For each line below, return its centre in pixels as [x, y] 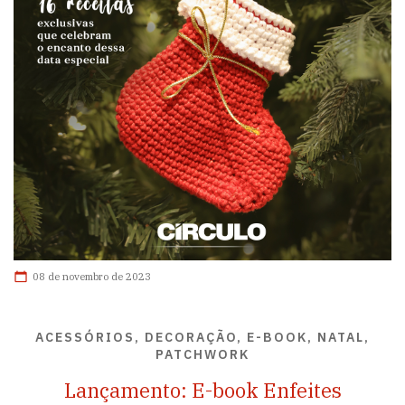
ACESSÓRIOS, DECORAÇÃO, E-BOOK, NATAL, [202, 337]
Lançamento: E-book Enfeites [202, 390]
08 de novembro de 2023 [92, 277]
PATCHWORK [202, 354]
